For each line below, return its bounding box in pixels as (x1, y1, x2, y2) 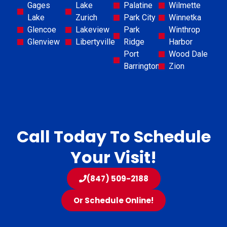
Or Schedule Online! (73, 195, 154, 206)
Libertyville (75, 36, 116, 47)
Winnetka (169, 12, 202, 22)
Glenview (27, 36, 60, 47)
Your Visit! (70, 145, 157, 169)
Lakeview (75, 24, 110, 34)
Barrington (123, 61, 160, 71)
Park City (123, 12, 156, 22)
